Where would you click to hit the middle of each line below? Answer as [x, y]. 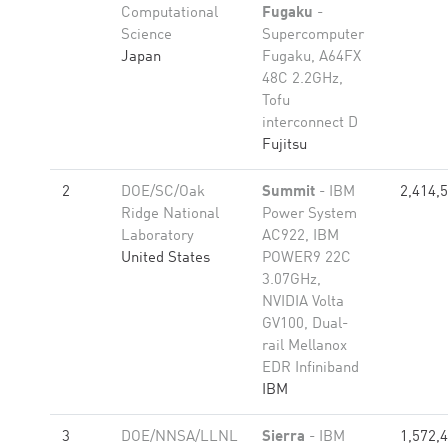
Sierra [283, 437]
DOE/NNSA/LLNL [179, 437]
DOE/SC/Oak [163, 192]
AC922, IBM [300, 236]
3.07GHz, [291, 280]
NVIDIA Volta [303, 302]
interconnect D [310, 123]
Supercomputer [313, 35]
